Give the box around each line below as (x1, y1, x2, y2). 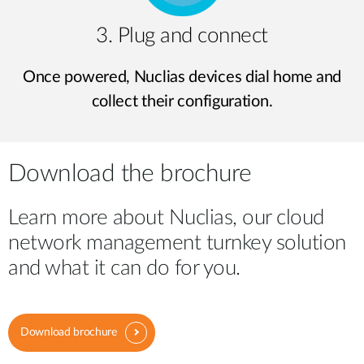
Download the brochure (8, 162, 252, 186)
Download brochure (20, 327, 117, 338)
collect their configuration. (91, 93, 273, 110)
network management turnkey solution (8, 232, 346, 253)
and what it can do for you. (8, 258, 240, 279)
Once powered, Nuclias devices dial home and (22, 69, 342, 85)
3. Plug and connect (96, 25, 268, 46)
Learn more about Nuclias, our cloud (8, 207, 324, 228)
